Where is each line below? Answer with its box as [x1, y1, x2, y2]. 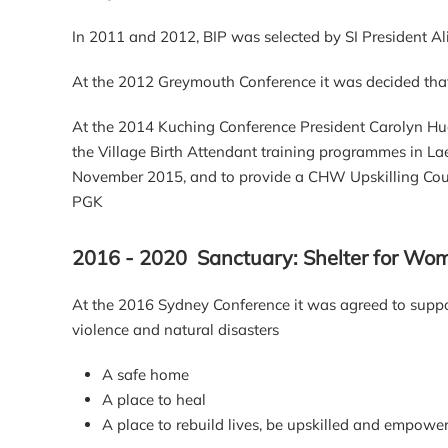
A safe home [102, 365, 189, 384]
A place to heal [102, 390, 206, 409]
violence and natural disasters [72, 320, 279, 339]
